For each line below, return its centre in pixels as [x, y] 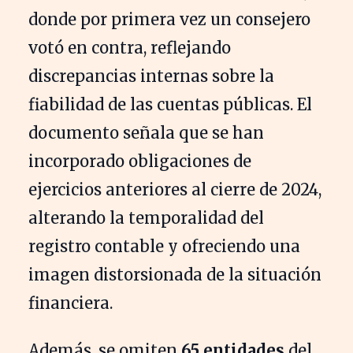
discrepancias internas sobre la [151, 76]
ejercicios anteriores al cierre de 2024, [175, 189]
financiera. [71, 303]
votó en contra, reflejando [130, 47]
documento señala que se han [146, 132]
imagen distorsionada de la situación [175, 274]
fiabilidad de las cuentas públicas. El [170, 104]
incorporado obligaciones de [140, 161]
